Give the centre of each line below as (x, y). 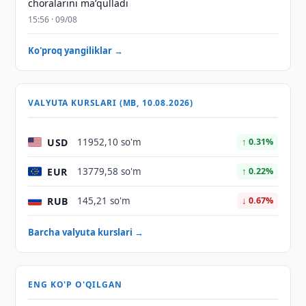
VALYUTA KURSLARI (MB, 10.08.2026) (111, 103)
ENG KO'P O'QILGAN (75, 284)
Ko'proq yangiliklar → (76, 51)
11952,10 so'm (110, 142)
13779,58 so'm (110, 171)
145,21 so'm (104, 201)
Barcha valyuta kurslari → (86, 232)
